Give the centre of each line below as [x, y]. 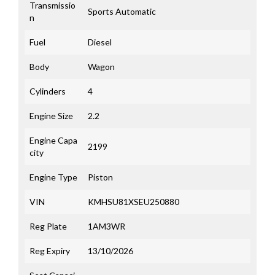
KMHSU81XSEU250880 [134, 202]
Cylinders [48, 91]
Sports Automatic [122, 12]
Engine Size [51, 116]
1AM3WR [107, 227]
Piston [100, 177]
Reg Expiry [50, 251]
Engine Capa [53, 141]
